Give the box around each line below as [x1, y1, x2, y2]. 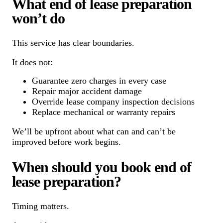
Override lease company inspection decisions [32, 96, 195, 107]
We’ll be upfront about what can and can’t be [12, 126, 176, 136]
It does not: [12, 57, 53, 67]
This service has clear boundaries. [12, 37, 134, 48]
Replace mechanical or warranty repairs [32, 107, 175, 117]
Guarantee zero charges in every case [32, 75, 166, 86]
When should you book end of [12, 158, 192, 175]
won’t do [12, 9, 65, 26]
